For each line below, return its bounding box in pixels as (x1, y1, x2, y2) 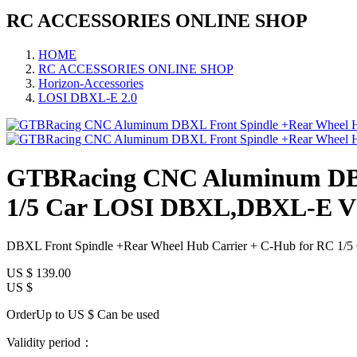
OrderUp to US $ (6, 308, 94, 322)
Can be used (94, 308, 159, 322)
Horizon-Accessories (38, 76, 143, 90)
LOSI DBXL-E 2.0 (38, 90, 137, 104)
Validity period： (6, 335, 93, 350)
